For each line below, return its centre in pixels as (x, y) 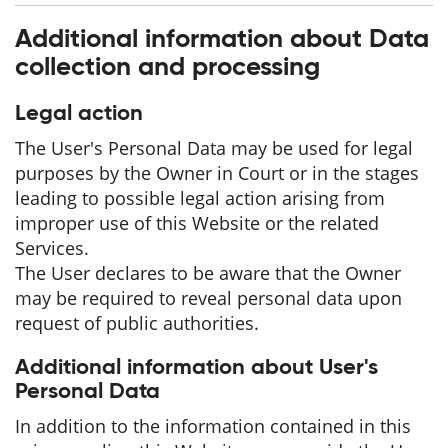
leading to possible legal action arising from (200, 198)
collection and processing (167, 68)
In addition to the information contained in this (213, 426)
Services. (52, 248)
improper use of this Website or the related (197, 223)
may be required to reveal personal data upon (208, 298)
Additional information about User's (196, 368)
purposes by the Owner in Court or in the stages (217, 173)
